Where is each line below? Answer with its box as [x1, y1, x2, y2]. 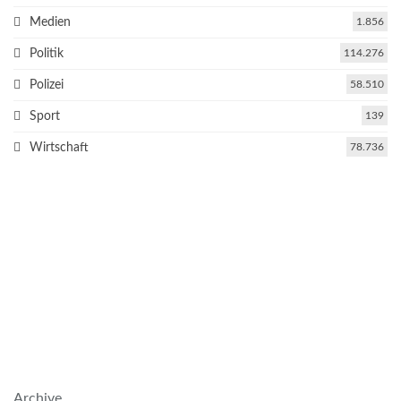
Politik [30, 47, 64, 61]
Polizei [30, 79, 64, 92]
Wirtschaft [30, 141, 89, 155]
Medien [30, 16, 71, 30]
